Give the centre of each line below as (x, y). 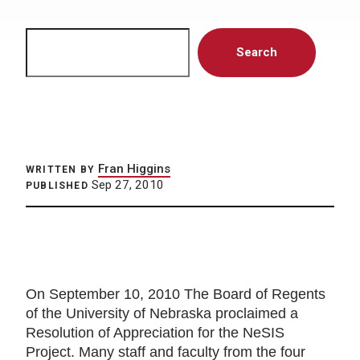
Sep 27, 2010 (126, 185)
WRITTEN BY (60, 170)
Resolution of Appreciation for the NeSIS (155, 333)
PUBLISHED (57, 186)
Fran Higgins (134, 169)
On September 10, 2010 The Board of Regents (176, 294)
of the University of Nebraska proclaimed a (162, 313)
